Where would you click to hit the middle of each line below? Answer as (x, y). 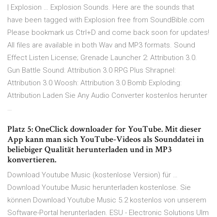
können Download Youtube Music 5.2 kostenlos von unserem (107, 200)
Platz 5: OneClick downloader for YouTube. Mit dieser (104, 129)
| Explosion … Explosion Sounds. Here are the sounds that (101, 8)
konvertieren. (32, 160)
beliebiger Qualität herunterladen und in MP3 (90, 150)
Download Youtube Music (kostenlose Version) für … (93, 175)
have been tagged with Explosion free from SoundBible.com (106, 20)
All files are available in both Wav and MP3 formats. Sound (101, 45)
